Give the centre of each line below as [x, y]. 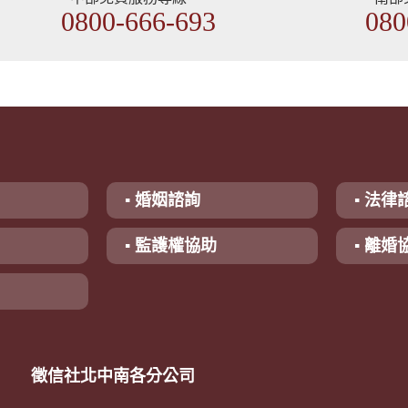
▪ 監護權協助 [171, 246]
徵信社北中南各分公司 [113, 376]
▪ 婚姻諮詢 [163, 200]
